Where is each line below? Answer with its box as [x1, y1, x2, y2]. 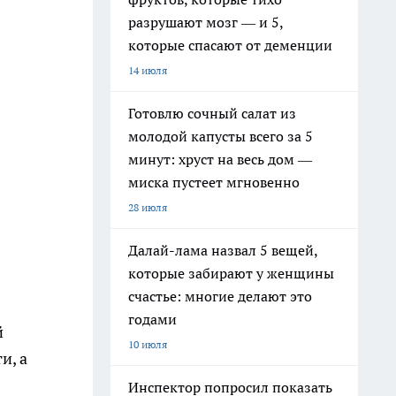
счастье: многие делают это [128, 287, 312, 305]
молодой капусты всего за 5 [128, 127, 313, 145]
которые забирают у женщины [128, 264, 334, 282]
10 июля [128, 338, 167, 351]
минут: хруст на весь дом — [128, 150, 312, 168]
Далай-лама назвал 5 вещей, [128, 241, 318, 259]
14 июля [128, 64, 167, 77]
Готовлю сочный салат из [128, 104, 296, 122]
